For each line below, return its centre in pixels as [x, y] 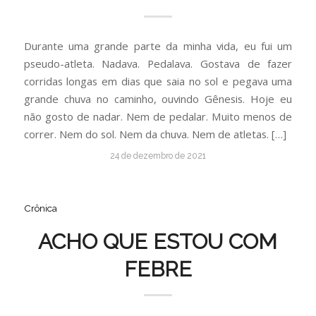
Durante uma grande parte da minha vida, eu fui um [158, 46]
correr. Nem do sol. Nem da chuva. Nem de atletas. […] [155, 134]
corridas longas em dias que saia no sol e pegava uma [158, 81]
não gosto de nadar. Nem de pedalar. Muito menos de [158, 117]
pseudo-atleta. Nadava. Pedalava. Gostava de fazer [158, 64]
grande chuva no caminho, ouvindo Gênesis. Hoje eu [158, 99]
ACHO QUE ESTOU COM [158, 242]
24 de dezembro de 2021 [158, 156]
